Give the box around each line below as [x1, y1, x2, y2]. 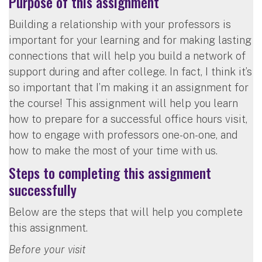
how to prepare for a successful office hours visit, [9, 112, 247, 125]
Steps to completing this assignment [9, 161, 211, 183]
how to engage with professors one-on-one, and [9, 128, 237, 141]
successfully [9, 178, 77, 200]
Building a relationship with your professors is [9, 18, 231, 30]
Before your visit [9, 243, 85, 256]
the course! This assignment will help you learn [9, 96, 238, 109]
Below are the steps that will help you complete [9, 205, 243, 218]
